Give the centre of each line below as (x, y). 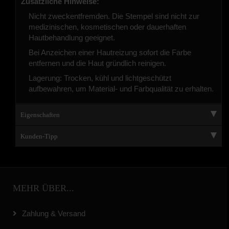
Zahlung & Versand (54, 214)
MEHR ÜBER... (43, 188)
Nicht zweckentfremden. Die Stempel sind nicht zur (114, 16)
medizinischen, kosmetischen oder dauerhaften (107, 27)
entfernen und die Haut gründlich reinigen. (97, 63)
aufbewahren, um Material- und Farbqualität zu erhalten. (121, 89)
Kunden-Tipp (39, 136)
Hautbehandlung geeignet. (72, 38)
